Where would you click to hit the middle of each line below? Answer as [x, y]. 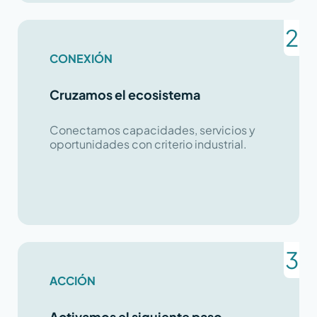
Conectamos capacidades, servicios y [152, 129]
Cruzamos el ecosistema [125, 94]
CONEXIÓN [81, 58]
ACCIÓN [72, 280]
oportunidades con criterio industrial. [148, 144]
